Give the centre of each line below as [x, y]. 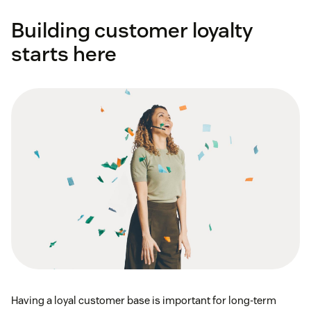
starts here [64, 53]
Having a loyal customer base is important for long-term [144, 300]
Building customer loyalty [132, 30]
